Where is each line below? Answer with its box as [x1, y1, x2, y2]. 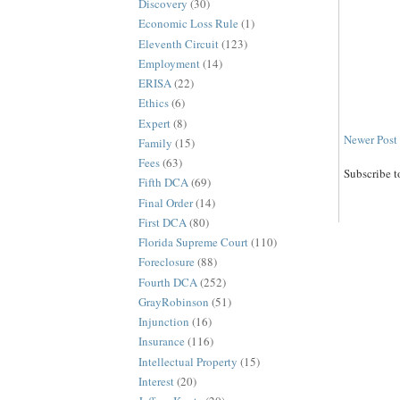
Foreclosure [137, 254, 195, 271]
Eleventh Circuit [137, 35, 219, 52]
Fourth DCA [137, 273, 197, 290]
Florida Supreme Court [137, 234, 248, 251]
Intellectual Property [137, 353, 237, 370]
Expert [137, 114, 171, 131]
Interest [137, 372, 174, 389]
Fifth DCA [137, 174, 188, 191]
